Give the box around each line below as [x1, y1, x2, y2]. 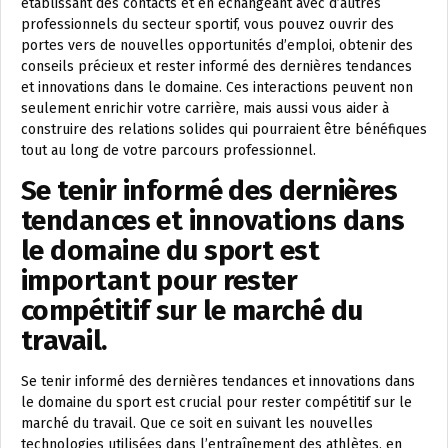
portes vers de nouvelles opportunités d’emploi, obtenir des [21, 37, 413, 55]
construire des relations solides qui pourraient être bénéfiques [21, 121, 427, 139]
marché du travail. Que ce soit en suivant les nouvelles [21, 415, 373, 433]
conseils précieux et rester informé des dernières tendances [21, 58, 412, 76]
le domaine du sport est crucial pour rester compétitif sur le [21, 394, 412, 412]
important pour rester [21, 264, 298, 298]
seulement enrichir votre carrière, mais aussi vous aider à [21, 100, 389, 118]
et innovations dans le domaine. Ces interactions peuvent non [21, 79, 413, 97]
